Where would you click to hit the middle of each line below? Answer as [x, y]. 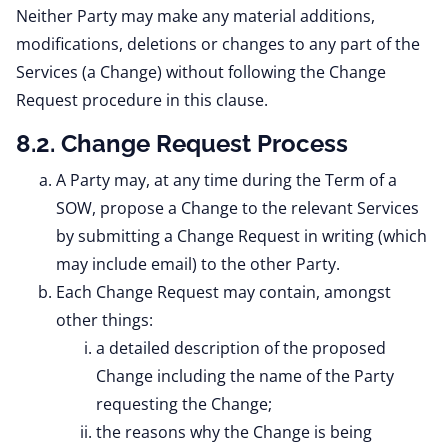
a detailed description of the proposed [241, 348]
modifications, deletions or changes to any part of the [218, 44]
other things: [104, 320]
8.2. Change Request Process [182, 143]
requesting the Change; [184, 404]
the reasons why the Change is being [234, 432]
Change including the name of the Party [245, 376]
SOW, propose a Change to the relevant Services [237, 208]
